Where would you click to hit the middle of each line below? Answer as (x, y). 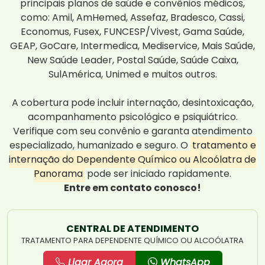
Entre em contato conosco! (132, 188)
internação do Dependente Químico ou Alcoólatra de (132, 160)
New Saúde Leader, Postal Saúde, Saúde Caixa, (132, 60)
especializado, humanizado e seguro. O (100, 146)
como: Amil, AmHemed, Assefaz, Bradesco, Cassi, (132, 18)
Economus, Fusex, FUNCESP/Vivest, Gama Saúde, (132, 32)
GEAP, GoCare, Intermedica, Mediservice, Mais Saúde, (132, 46)
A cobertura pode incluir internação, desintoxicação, (132, 103)
